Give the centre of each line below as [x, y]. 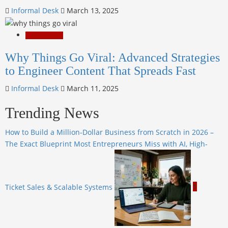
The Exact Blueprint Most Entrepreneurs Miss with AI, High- [106, 144]
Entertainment [44, 35]
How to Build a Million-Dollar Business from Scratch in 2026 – [109, 132]
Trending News [52, 112]
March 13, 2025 [92, 10]
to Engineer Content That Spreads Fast [101, 70]
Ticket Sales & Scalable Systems [59, 187]
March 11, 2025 [92, 88]
